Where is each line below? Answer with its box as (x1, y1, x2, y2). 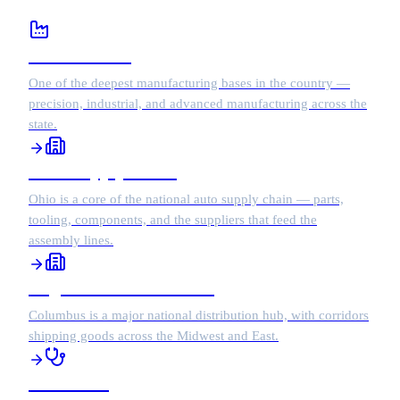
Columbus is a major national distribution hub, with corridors (29, 308, 369, 322)
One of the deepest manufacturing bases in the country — (29, 76, 350, 90)
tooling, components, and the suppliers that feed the (29, 212, 317, 227)
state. (29, 117, 57, 131)
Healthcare (29, 371, 109, 393)
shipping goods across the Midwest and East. (29, 329, 279, 343)
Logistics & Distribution (29, 276, 214, 297)
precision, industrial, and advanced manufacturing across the (29, 96, 367, 111)
